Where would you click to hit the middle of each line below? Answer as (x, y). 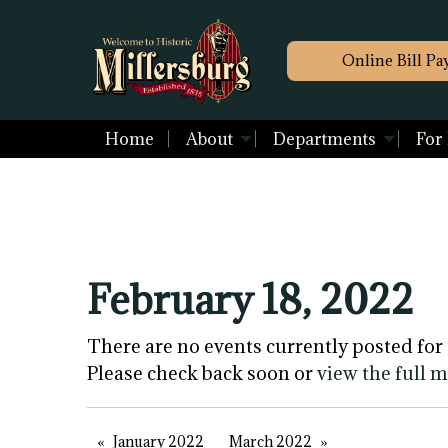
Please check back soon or (202, 373)
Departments (324, 139)
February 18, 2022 (250, 299)
